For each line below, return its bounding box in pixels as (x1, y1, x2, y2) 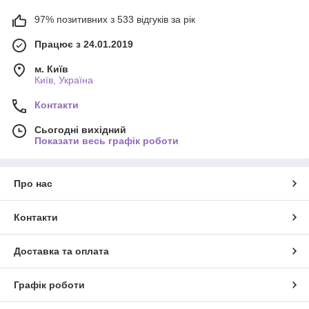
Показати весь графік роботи (34, 134, 179, 146)
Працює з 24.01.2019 (34, 38, 133, 50)
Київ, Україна (34, 74, 93, 86)
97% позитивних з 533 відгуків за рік (34, 13, 195, 25)
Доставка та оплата (14, 245, 109, 257)
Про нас (14, 177, 52, 189)
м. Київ (34, 63, 68, 74)
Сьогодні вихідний (34, 123, 126, 135)
